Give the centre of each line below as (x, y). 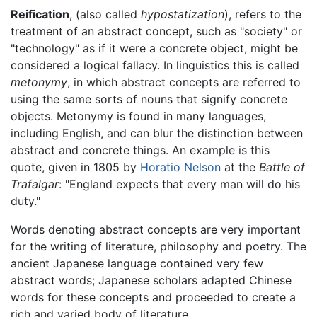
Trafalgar (35, 184)
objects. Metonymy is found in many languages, (138, 116)
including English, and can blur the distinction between (157, 133)
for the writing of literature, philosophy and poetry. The (158, 247)
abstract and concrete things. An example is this (140, 150)
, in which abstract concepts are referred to (184, 82)
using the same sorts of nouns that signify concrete (149, 99)
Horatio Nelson (180, 167)
